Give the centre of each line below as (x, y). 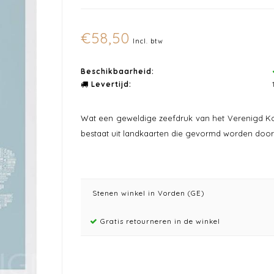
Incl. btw (148, 41)
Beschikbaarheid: (117, 71)
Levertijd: (110, 84)
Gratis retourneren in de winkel (159, 221)
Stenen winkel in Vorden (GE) (147, 193)
